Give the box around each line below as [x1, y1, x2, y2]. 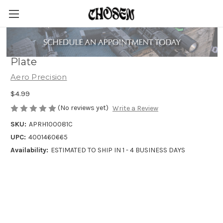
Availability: [10, 146, 48, 155]
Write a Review [112, 104, 158, 113]
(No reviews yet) [58, 103, 109, 112]
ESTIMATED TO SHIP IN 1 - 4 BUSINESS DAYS [50, 146, 185, 155]
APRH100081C [28, 120, 73, 129]
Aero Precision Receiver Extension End [10, 41, 208, 53]
